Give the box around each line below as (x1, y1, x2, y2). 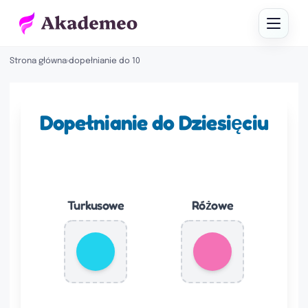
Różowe (191, 197, 234, 212)
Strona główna (10, 57, 67, 65)
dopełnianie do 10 (69, 57, 140, 65)
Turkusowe (67, 197, 124, 212)
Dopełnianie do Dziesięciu (39, 110, 269, 135)
